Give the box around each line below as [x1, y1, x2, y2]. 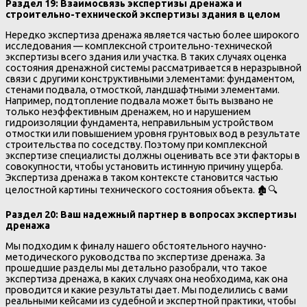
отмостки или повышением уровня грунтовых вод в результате [5, 127, 300, 139]
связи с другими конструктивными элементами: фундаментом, [5, 73, 295, 84]
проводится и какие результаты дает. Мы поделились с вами [5, 284, 288, 296]
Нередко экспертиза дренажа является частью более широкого [5, 29, 299, 40]
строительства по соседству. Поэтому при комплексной [5, 138, 267, 150]
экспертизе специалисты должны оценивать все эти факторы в [5, 149, 300, 161]
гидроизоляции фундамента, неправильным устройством [5, 116, 273, 128]
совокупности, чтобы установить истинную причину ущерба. [5, 160, 283, 172]
